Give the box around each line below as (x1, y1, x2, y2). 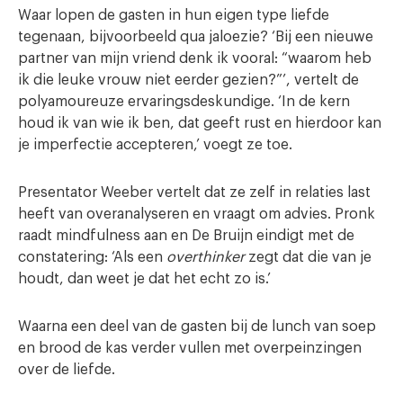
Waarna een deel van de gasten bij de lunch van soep (18, 319, 376, 335)
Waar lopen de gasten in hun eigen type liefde (18, 8, 329, 23)
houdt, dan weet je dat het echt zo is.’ (18, 272, 271, 287)
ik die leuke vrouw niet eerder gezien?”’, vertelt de (18, 73, 359, 88)
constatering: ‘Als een (18, 250, 166, 265)
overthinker (166, 250, 245, 265)
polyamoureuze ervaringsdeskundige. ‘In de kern (18, 94, 350, 110)
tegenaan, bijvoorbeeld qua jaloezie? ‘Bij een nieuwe (18, 30, 373, 45)
